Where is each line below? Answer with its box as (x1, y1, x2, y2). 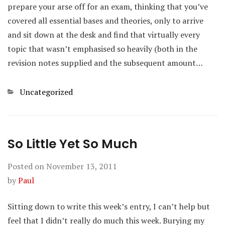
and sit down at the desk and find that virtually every (8, 29, 200, 40)
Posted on (8, 161, 46, 172)
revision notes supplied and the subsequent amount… (8, 57, 203, 68)
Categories (7, 86, 46, 97)
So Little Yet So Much (8, 135, 138, 153)
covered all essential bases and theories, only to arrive (8, 15, 203, 26)
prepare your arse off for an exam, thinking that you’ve (8, 1, 208, 12)
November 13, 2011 (46, 161, 117, 172)
